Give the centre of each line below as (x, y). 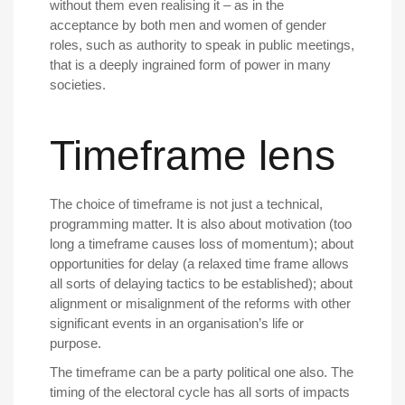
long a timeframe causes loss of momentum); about (202, 244)
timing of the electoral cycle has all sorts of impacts (200, 392)
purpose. (75, 344)
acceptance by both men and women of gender (188, 25)
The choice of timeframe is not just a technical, (186, 204)
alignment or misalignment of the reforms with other (200, 304)
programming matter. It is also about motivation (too (201, 224)
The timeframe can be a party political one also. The (202, 372)
